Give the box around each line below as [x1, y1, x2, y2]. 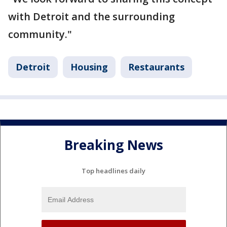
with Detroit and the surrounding [8, 10, 175, 24]
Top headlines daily [82, 166, 145, 176]
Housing [70, 61, 108, 73]
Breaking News [64, 135, 163, 154]
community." [8, 27, 72, 42]
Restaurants [128, 61, 184, 73]
